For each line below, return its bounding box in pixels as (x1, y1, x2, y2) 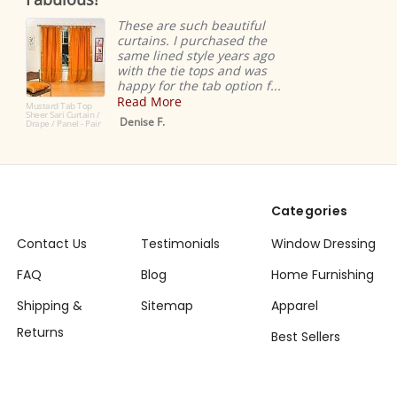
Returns (16, 323, 64, 342)
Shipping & (16, 297, 82, 315)
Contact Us (16, 235, 87, 253)
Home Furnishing (270, 266, 374, 284)
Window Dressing (270, 235, 376, 253)
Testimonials (140, 235, 220, 253)
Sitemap (140, 297, 193, 315)
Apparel (270, 297, 318, 315)
